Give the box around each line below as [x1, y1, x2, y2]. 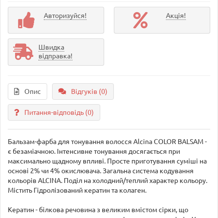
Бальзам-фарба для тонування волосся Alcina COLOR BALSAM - [8, 138, 207, 145]
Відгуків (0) [71, 88, 108, 95]
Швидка [38, 43, 64, 51]
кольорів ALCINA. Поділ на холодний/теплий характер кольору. [8, 177, 207, 184]
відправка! [38, 52, 73, 60]
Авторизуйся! [44, 12, 87, 19]
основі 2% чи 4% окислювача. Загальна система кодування [8, 167, 194, 175]
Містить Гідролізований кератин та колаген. [8, 186, 146, 194]
